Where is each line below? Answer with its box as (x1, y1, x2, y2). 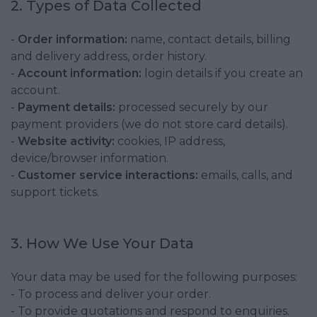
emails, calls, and (198, 168, 293, 182)
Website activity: (18, 134, 115, 148)
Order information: (18, 33, 127, 46)
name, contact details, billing (127, 33, 291, 46)
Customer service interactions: (18, 168, 198, 182)
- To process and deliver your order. (11, 287, 211, 301)
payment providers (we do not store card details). (11, 117, 288, 131)
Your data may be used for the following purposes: (11, 270, 297, 284)
